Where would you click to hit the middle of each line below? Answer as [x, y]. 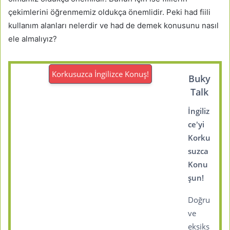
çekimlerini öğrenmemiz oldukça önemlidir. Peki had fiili [109, 12]
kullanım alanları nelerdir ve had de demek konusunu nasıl [113, 26]
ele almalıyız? [33, 39]
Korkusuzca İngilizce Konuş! [101, 74]
